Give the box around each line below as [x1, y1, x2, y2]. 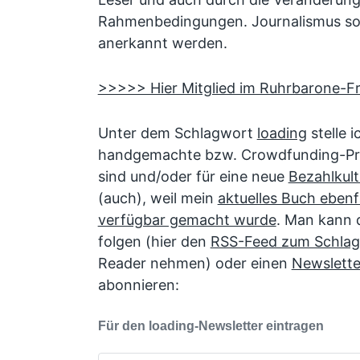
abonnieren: [97, 276, 179, 293]
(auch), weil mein [97, 189, 218, 207]
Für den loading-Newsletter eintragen [97, 318, 324, 333]
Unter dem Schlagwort [97, 124, 257, 141]
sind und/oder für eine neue [97, 167, 288, 185]
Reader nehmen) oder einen [97, 254, 292, 272]
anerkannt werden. [97, 35, 227, 52]
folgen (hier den [97, 232, 211, 250]
